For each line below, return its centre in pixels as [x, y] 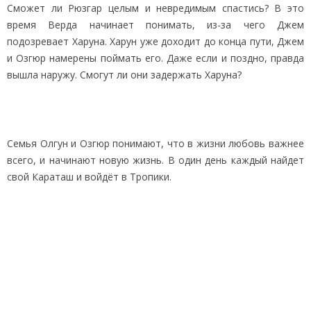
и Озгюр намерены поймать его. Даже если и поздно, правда [155, 58]
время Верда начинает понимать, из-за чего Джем [155, 24]
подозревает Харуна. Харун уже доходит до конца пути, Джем [155, 41]
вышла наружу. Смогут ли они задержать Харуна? [124, 74]
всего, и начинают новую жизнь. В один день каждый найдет [155, 160]
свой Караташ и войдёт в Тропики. [89, 176]
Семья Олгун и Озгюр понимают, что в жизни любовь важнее [155, 143]
